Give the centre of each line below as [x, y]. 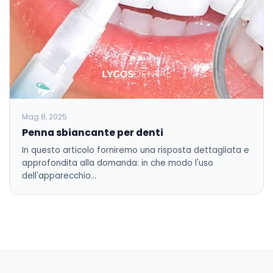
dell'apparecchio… [59, 175]
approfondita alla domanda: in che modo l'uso [118, 163]
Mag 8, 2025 [44, 116]
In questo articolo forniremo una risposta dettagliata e [136, 150]
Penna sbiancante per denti [93, 132]
